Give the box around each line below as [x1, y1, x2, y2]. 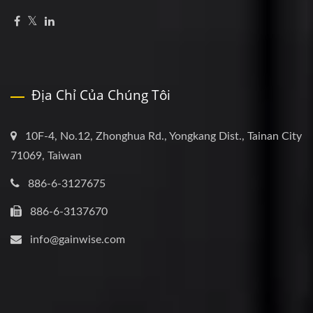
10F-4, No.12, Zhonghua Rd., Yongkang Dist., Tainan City [25, 130, 302, 142]
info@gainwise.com [30, 233, 125, 245]
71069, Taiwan [10, 150, 82, 161]
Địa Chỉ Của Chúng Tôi [31, 85, 170, 104]
